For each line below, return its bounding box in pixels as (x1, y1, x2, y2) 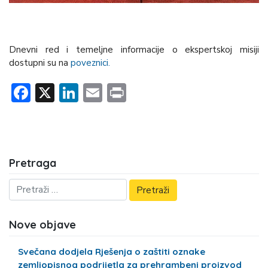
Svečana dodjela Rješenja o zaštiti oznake (18, 246, 206, 258)
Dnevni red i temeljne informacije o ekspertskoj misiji (9, 44, 259, 56)
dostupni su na (9, 57, 71, 69)
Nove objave (9, 218, 76, 232)
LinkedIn (78, 80, 150, 106)
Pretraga (9, 156, 56, 170)
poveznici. (71, 57, 110, 69)
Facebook (31, 80, 109, 106)
